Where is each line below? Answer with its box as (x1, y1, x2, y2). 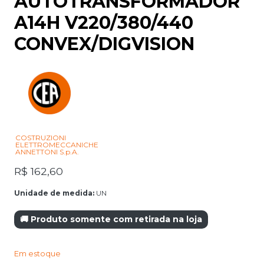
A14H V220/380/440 (14, 11, 193, 34)
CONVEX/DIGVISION (14, 32, 194, 55)
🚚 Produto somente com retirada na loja (20, 213, 202, 225)
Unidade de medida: (14, 188, 94, 197)
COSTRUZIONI (15, 133, 66, 142)
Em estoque (14, 249, 61, 258)
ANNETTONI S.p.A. (15, 147, 79, 156)
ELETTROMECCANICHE (15, 140, 98, 149)
